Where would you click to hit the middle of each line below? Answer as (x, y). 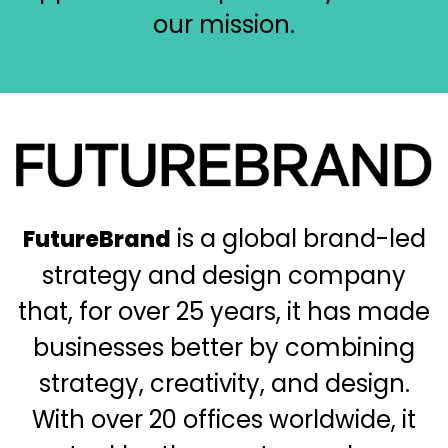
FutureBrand (96, 240)
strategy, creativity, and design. (224, 384)
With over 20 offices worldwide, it (224, 420)
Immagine (81, 160)
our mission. (224, 24)
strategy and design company (224, 276)
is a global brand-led (298, 239)
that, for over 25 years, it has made (224, 312)
